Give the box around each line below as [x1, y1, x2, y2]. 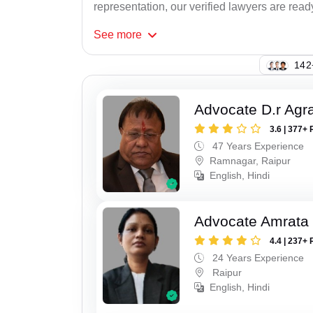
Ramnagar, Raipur [210, 155, 291, 167]
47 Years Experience [210, 140, 305, 152]
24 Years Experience [210, 252, 305, 263]
